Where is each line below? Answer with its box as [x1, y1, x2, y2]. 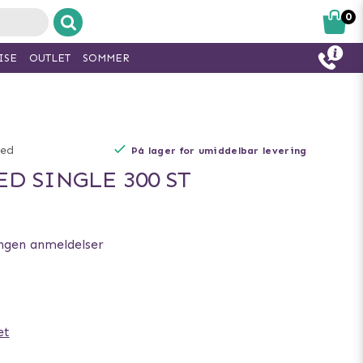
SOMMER [82, 52, 130, 64]
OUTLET [28, 52, 70, 64]
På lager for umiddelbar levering [130, 145, 307, 156]
